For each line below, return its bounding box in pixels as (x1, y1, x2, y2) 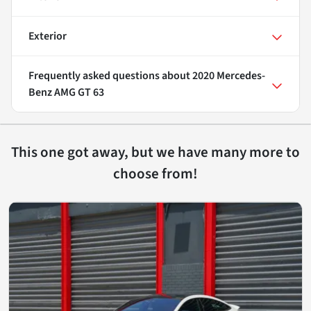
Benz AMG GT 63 (28, 85, 104, 101)
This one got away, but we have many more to (11, 142, 300, 163)
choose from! (113, 163, 198, 185)
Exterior (28, 28, 67, 44)
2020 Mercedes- (192, 68, 265, 84)
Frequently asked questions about (28, 68, 192, 84)
